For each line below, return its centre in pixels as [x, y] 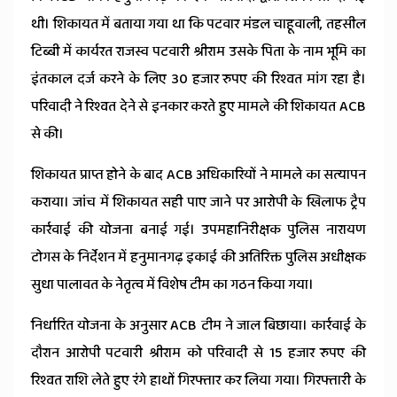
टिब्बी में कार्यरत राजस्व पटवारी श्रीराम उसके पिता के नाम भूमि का [198, 52]
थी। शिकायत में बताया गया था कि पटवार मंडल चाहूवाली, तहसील [198, 25]
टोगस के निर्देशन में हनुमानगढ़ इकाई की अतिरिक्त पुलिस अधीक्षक [198, 258]
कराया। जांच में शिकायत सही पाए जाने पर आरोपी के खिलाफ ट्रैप [198, 203]
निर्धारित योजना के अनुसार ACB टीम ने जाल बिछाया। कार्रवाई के [198, 326]
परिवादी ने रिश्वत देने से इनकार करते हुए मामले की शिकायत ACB [198, 107]
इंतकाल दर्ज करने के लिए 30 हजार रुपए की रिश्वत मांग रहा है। [198, 80]
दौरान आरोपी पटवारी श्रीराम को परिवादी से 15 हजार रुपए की [198, 354]
